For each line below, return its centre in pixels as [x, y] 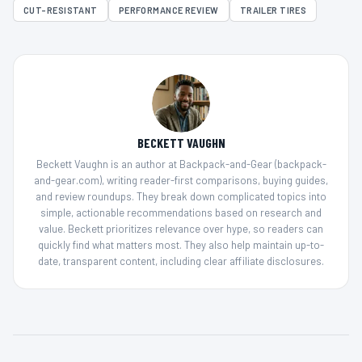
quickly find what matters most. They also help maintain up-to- [181, 245]
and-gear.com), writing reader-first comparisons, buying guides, [181, 181]
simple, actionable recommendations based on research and [181, 213]
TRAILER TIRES [273, 11]
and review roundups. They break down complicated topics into [181, 197]
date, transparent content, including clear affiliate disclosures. [181, 261]
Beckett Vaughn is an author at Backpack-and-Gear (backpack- [181, 164]
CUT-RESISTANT [61, 11]
